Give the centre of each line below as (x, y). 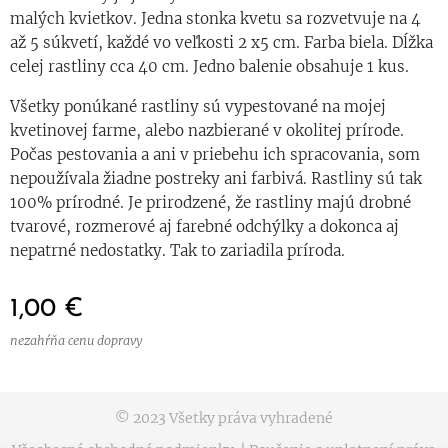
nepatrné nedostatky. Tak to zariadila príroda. (181, 250)
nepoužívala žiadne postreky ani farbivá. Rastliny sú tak (216, 178)
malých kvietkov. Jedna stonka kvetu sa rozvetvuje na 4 (215, 18)
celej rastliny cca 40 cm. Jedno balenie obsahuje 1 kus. (209, 66)
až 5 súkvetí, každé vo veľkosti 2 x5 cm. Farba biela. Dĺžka (221, 42)
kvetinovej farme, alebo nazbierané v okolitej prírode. (207, 130)
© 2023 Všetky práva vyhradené (224, 418)
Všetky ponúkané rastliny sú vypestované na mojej (198, 106)
